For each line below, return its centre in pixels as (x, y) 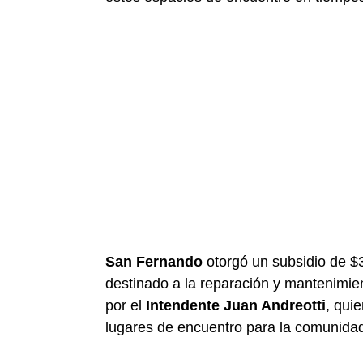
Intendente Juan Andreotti (236, 305)
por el (126, 305)
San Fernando (154, 261)
